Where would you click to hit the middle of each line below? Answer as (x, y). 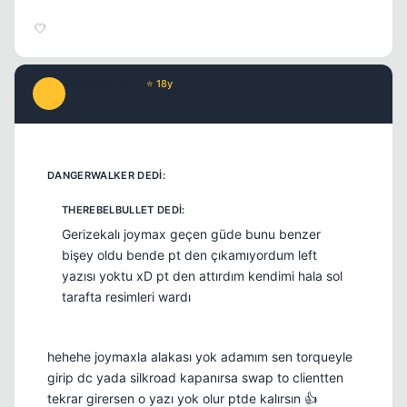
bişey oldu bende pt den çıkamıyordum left (189, 254)
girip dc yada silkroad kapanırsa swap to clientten (195, 377)
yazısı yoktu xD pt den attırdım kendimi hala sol (202, 275)
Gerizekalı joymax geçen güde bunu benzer (191, 233)
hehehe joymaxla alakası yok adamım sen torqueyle (200, 356)
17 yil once (93, 103)
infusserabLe (103, 84)
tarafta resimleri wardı (126, 296)
